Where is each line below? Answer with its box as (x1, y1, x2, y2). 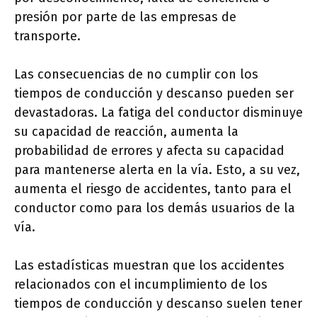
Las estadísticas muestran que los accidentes (14, 258, 284, 274)
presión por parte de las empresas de (14, 9, 236, 25)
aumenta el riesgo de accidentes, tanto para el (14, 181, 292, 197)
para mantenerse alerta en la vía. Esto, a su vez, (14, 162, 300, 178)
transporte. (14, 28, 81, 45)
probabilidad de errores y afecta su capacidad (14, 143, 284, 159)
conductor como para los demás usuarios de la (14, 200, 295, 217)
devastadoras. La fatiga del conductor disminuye (14, 105, 303, 121)
